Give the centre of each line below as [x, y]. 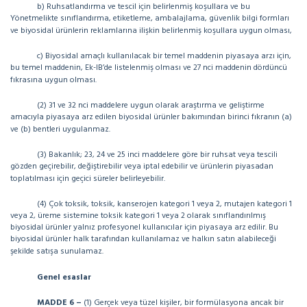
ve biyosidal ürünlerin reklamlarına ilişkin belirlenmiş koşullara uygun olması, [151, 31]
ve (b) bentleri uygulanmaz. [60, 130]
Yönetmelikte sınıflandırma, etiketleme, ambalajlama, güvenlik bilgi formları [150, 19]
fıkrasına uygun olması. [53, 80]
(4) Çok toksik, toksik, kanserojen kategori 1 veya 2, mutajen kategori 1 [164, 204]
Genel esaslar [64, 278]
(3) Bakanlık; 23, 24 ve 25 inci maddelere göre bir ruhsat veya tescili [157, 155]
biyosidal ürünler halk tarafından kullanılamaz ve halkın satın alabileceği [143, 239]
